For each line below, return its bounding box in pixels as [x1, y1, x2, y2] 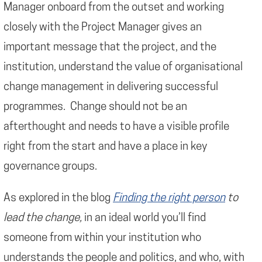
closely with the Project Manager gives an [4, 22, 202, 33]
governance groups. [4, 161, 97, 173]
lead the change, [4, 212, 82, 224]
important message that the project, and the [4, 42, 216, 53]
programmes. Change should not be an [4, 101, 187, 113]
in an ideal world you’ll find [82, 212, 206, 224]
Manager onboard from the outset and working [4, 2, 224, 13]
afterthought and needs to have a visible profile [4, 121, 229, 133]
